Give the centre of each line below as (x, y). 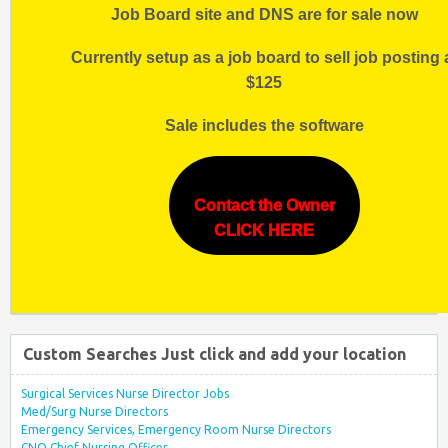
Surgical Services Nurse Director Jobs (125, 393)
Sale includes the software (264, 125)
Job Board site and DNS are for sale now (264, 14)
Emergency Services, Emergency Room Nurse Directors (176, 429)
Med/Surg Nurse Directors (94, 411)
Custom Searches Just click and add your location (214, 353)
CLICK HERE (264, 230)
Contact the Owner (264, 205)
